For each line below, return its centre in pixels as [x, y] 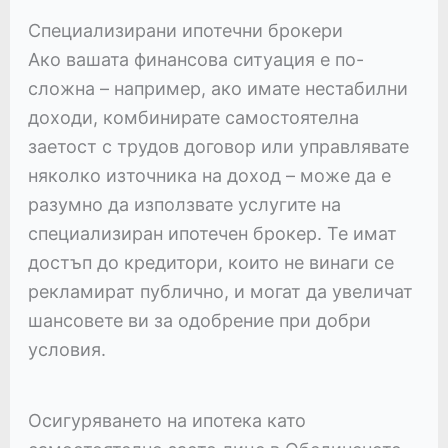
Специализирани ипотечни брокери [185, 31]
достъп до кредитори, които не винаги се [210, 263]
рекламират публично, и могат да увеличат [220, 292]
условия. [66, 350]
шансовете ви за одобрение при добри [199, 321]
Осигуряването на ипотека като [166, 421]
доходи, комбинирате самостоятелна [193, 118]
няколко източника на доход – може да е [209, 176]
